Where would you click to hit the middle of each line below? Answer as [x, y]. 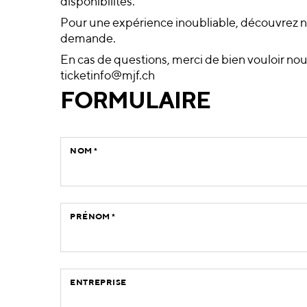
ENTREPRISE [98, 283]
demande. [88, 39]
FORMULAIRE [136, 102]
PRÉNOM [91, 218]
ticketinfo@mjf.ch [108, 76]
